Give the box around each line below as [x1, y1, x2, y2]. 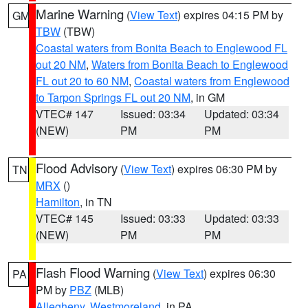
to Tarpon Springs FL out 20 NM [36, 89, 190, 105]
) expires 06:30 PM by [171, 161, 277, 177]
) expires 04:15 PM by [177, 7, 283, 23]
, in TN [80, 194, 112, 210]
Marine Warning [36, 5, 124, 23]
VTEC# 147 [36, 106, 93, 122]
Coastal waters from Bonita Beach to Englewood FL [36, 40, 287, 56]
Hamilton [36, 194, 80, 210]
